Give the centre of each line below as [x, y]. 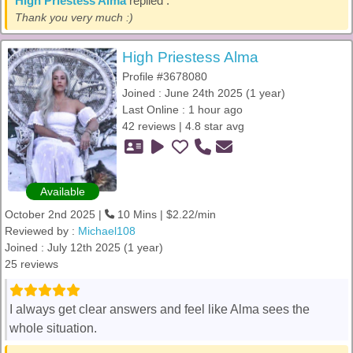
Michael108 [107, 231]
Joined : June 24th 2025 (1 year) [204, 93]
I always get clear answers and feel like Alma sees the [160, 309]
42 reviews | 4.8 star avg [183, 126]
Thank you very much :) [74, 17]
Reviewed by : [41, 231]
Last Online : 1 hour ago [182, 110]
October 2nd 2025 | [55, 214]
